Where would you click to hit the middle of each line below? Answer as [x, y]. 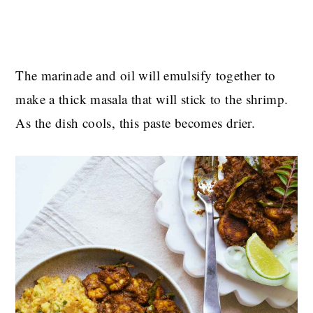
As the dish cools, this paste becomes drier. [136, 123]
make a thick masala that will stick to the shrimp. [152, 99]
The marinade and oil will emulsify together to [146, 75]
